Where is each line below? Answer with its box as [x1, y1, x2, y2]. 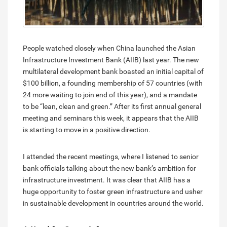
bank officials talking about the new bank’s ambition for [23, 164, 196, 172]
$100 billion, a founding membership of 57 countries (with [23, 79, 203, 87]
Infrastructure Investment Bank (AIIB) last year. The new [23, 55, 199, 64]
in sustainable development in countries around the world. [23, 199, 204, 207]
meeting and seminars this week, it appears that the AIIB [23, 113, 199, 122]
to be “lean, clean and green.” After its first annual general [23, 102, 201, 110]
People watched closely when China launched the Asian [23, 44, 196, 52]
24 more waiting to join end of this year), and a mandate [23, 90, 197, 99]
